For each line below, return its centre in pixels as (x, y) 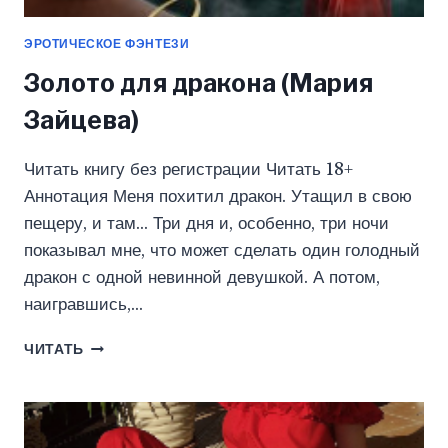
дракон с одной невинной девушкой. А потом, (202, 278)
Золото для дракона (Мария (198, 83)
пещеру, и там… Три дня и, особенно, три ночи (206, 224)
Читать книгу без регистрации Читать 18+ (188, 170)
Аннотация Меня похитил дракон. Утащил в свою (218, 197)
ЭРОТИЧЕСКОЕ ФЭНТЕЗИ (107, 44)
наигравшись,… (83, 305)
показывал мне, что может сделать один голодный (222, 251)
